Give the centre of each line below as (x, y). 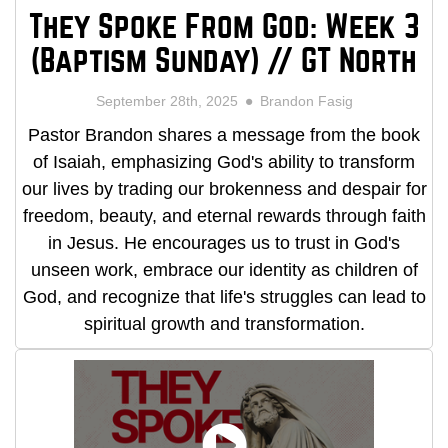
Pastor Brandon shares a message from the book (224, 135)
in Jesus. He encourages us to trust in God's (224, 243)
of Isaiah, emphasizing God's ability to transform (224, 162)
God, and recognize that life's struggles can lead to (224, 297)
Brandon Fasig (302, 101)
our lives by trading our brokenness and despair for (224, 189)
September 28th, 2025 (170, 101)
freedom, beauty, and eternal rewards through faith (224, 216)
